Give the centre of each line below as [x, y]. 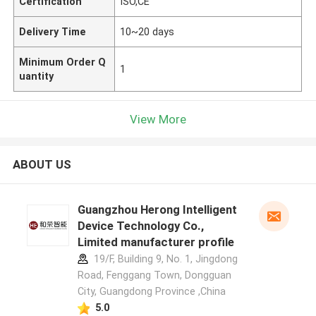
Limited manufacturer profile [156, 242]
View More [158, 119]
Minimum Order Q [63, 62]
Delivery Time [53, 31]
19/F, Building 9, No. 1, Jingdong [164, 259]
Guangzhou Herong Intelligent [157, 210]
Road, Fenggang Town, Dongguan [154, 275]
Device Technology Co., [140, 226]
